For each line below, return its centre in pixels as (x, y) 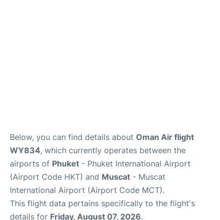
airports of (31, 164)
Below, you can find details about (73, 137)
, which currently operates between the (113, 151)
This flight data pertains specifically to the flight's (102, 204)
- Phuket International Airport (135, 164)
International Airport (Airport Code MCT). (87, 190)
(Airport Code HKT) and (56, 177)
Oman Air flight (165, 137)
